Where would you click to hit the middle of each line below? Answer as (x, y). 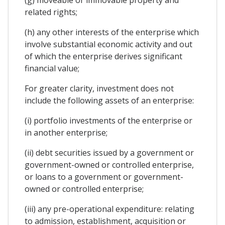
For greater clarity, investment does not (99, 88)
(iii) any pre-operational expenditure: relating (109, 209)
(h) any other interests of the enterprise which (112, 32)
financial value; (52, 68)
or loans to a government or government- (104, 177)
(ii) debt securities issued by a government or (109, 152)
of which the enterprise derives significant (103, 56)
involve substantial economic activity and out (108, 44)
